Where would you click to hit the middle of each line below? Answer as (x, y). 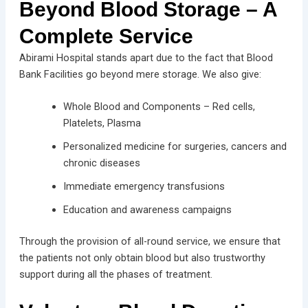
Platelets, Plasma (102, 123)
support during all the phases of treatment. (115, 274)
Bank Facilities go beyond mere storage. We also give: (140, 74)
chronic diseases (101, 163)
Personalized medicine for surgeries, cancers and (175, 146)
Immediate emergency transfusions (145, 186)
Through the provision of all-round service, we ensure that (150, 241)
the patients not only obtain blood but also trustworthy (142, 257)
